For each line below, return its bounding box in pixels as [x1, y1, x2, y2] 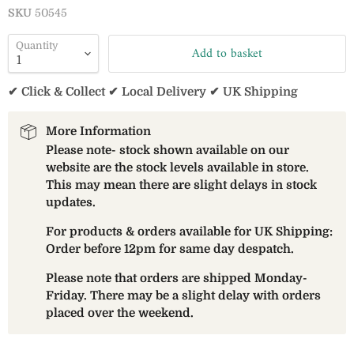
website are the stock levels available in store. [46, 160, 309, 175]
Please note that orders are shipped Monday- [46, 271, 307, 285]
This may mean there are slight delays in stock [46, 178, 317, 192]
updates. [46, 195, 96, 209]
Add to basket [192, 42, 262, 65]
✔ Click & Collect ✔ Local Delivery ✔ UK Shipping [8, 85, 298, 99]
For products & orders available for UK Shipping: [46, 224, 333, 239]
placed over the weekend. [46, 306, 194, 320]
